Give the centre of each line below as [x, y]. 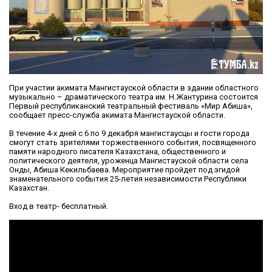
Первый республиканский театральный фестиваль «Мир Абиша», [131, 106]
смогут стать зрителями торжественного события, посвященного [133, 142]
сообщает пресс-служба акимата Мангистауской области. [117, 115]
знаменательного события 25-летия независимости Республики [128, 178]
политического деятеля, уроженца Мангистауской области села [129, 160]
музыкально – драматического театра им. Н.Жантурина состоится [134, 97]
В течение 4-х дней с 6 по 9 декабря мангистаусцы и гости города [129, 133]
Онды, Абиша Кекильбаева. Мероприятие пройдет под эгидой [124, 169]
